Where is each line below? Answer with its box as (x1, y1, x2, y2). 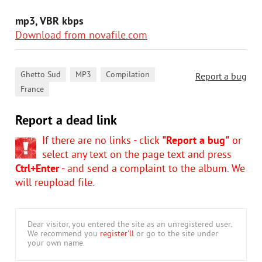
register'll (100, 229, 134, 239)
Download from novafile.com (15, 29, 147, 43)
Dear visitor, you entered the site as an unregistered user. (27, 220, 232, 230)
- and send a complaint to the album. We (59, 163, 245, 176)
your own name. (27, 239, 85, 249)
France (20, 85, 44, 95)
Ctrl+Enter (15, 163, 59, 176)
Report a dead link (15, 113, 117, 129)
